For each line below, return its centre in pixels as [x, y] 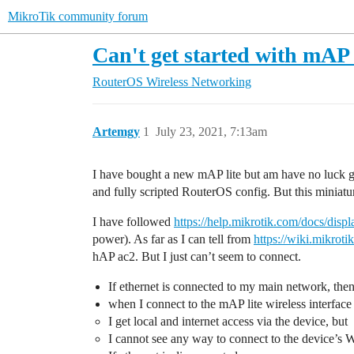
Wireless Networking [199, 82]
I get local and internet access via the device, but [228, 321]
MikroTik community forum [78, 16]
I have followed [133, 222]
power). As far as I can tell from [173, 239]
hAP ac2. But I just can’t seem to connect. [197, 256]
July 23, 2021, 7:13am [211, 132]
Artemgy [116, 132]
